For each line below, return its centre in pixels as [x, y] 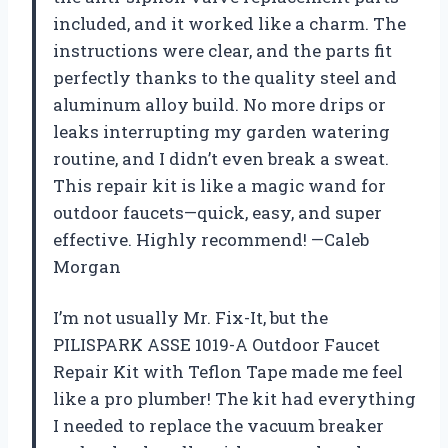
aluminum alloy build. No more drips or [219, 105]
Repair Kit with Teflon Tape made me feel [228, 372]
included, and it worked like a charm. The [229, 24]
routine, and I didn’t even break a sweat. [221, 159]
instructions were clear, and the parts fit [222, 51]
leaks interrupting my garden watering [221, 132]
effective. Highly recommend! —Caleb [211, 240]
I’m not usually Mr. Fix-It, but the [190, 318]
